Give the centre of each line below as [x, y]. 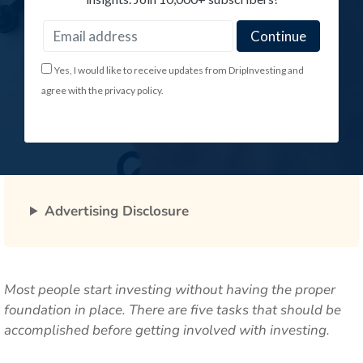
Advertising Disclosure [117, 211]
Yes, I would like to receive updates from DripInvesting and [179, 70]
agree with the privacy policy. [102, 90]
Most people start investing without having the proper [170, 290]
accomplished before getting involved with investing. [167, 330]
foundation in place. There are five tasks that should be [173, 310]
